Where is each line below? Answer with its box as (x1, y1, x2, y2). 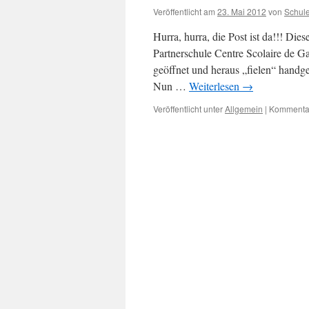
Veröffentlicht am (153, 6, 215, 17)
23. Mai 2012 (217, 6, 266, 17)
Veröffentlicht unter (153, 103, 223, 114)
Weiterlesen (189, 79, 242, 93)
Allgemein (225, 103, 263, 114)
